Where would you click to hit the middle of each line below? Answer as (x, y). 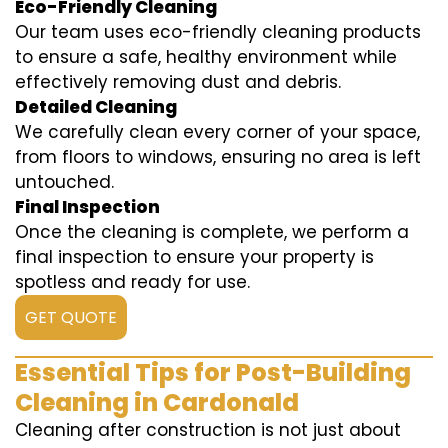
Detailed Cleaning (96, 107)
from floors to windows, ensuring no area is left (218, 157)
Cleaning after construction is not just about (208, 430)
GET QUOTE (71, 318)
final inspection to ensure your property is (194, 257)
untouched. (64, 182)
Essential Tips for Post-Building (213, 373)
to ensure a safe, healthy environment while (206, 57)
